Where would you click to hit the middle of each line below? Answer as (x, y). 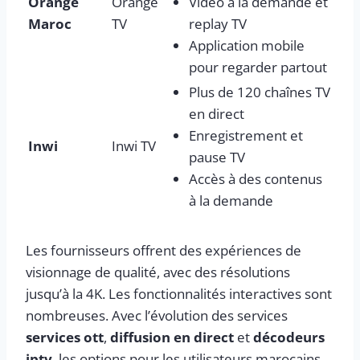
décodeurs (289, 337)
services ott (65, 337)
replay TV (218, 23)
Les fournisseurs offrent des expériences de (164, 250)
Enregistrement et (246, 135)
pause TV (217, 157)
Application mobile (247, 45)
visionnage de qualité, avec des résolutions (158, 272)
